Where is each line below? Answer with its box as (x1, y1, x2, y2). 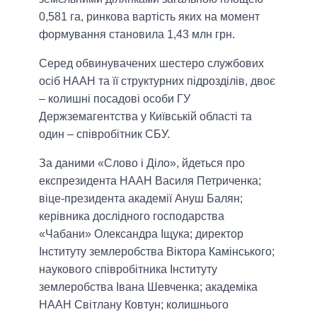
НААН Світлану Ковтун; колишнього (39, 299, 229, 311)
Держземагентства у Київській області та (39, 110, 252, 123)
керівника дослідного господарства (39, 210, 224, 223)
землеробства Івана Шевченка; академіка (39, 281, 258, 294)
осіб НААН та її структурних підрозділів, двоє (39, 75, 275, 88)
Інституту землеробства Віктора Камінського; (39, 246, 275, 258)
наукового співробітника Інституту (39, 263, 217, 276)
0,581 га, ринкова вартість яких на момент (39, 11, 260, 23)
